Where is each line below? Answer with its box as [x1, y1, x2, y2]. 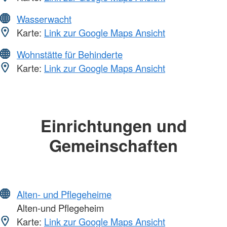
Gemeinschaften [49, 133, 178, 157]
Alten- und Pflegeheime [17, 187, 111, 201]
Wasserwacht [17, 12, 71, 25]
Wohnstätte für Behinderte [17, 47, 123, 61]
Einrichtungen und [40, 113, 187, 137]
